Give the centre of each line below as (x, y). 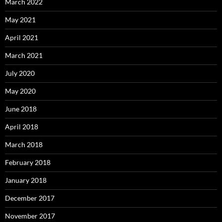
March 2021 (24, 55)
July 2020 (20, 73)
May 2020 (20, 91)
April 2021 (22, 37)
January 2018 (26, 180)
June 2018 (21, 109)
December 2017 (30, 198)
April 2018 (22, 127)
